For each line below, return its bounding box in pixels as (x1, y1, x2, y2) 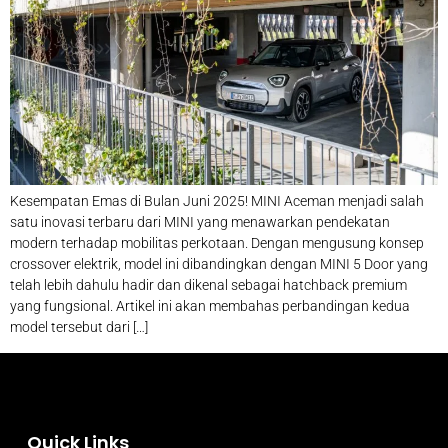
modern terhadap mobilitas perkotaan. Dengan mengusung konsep (10, 235, 424, 252)
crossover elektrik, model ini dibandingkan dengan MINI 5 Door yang (10, 256, 428, 273)
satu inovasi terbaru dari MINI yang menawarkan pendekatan (10, 214, 390, 231)
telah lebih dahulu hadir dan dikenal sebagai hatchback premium (10, 277, 407, 294)
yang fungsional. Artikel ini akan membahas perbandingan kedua (10, 298, 410, 315)
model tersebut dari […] (10, 319, 148, 336)
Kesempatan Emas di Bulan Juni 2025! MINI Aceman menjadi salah (10, 193, 424, 210)
